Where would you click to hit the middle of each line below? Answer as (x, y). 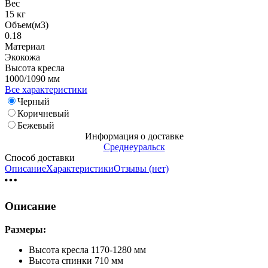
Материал (25, 47)
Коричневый (43, 114)
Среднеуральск (134, 147)
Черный (33, 102)
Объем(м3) (27, 25)
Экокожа (22, 57)
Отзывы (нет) (141, 169)
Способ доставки (40, 158)
